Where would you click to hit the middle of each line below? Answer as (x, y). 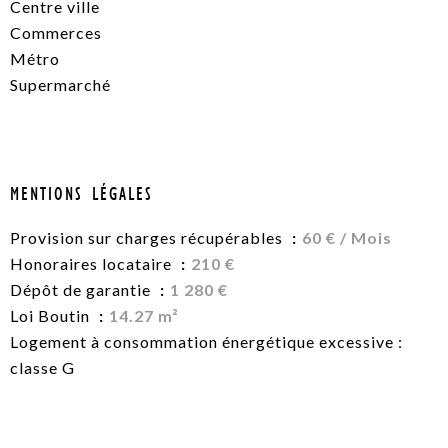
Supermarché (60, 85)
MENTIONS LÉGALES (81, 194)
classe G (42, 368)
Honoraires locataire (93, 264)
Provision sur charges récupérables (148, 238)
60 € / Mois (347, 238)
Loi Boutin (52, 316)
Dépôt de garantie (82, 290)
